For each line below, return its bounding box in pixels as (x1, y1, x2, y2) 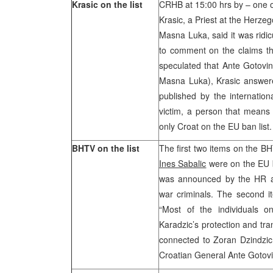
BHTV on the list (72, 142, 140, 154)
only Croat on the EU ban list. (159, 120, 272, 132)
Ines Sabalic (159, 157, 207, 169)
